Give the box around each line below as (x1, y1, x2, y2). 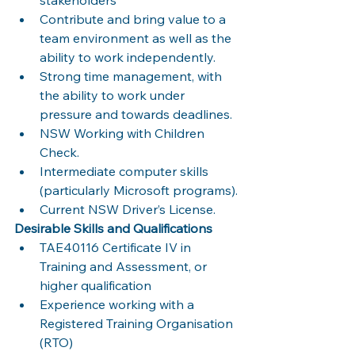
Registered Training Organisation (40, 315, 236, 331)
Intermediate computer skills (40, 162, 212, 179)
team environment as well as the (40, 29, 235, 46)
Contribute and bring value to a (40, 10, 229, 27)
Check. (40, 143, 79, 160)
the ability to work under (40, 86, 188, 103)
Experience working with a (40, 296, 197, 312)
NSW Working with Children (40, 124, 208, 141)
